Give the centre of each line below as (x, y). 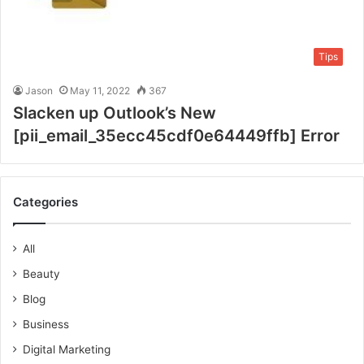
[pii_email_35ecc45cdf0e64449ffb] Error (176, 135)
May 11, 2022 (100, 90)
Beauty (41, 273)
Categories (45, 201)
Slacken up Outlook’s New (115, 113)
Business (46, 324)
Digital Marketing (67, 349)
